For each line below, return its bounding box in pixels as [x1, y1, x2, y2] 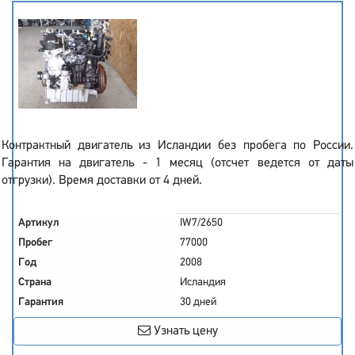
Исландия [180, 277, 226, 288]
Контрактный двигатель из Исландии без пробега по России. [2, 139, 353, 152]
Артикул [18, 217, 59, 229]
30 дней [180, 296, 216, 308]
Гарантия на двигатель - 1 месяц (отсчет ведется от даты [2, 157, 353, 170]
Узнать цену [150, 325, 218, 338]
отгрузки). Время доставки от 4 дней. [2, 174, 202, 187]
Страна [18, 277, 52, 288]
